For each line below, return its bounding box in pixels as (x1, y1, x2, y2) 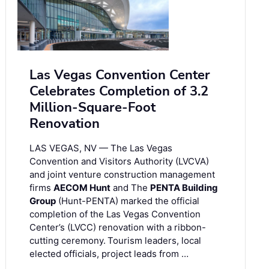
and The (110, 182, 150, 194)
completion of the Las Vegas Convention (29, 208, 201, 220)
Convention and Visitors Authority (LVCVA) (29, 156, 209, 168)
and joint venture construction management (29, 169, 215, 181)
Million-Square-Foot (29, 98, 156, 117)
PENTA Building (150, 182, 218, 194)
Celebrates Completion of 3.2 (29, 82, 208, 101)
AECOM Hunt (53, 182, 110, 194)
